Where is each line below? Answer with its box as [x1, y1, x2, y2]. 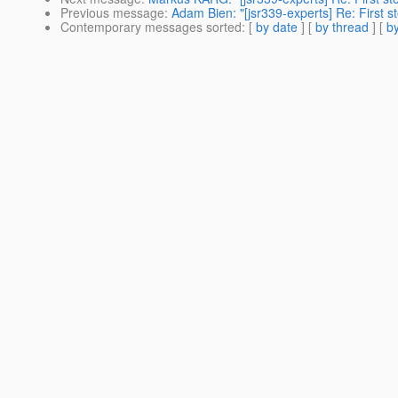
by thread [315, 18, 369, 36]
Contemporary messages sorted [60, 18, 242, 36]
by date [256, 18, 298, 36]
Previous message [60, 4, 164, 22]
